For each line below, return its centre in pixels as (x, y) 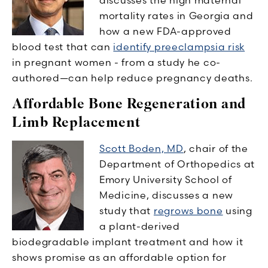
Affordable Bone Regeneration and (129, 103)
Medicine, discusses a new (167, 195)
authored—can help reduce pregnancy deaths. (133, 77)
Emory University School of (166, 179)
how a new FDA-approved (165, 31)
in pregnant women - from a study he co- (117, 62)
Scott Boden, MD (141, 148)
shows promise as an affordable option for (119, 257)
